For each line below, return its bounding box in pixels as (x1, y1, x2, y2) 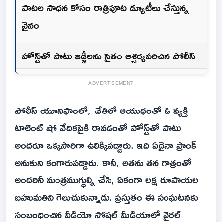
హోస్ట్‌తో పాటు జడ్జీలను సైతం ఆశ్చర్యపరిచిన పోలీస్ (22, 46, 195, 66)
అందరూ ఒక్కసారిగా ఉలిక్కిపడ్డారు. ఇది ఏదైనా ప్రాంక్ (15, 135, 196, 155)
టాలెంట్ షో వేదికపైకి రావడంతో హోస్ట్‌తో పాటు (15, 117, 181, 138)
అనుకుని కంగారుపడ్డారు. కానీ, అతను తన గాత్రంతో (15, 152, 192, 172)
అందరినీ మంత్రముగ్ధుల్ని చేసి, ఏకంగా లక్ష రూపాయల (15, 169, 198, 190)
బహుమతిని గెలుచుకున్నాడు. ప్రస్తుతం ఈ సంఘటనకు (15, 187, 198, 207)
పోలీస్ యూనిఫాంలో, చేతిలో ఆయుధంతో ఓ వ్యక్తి (15, 100, 188, 120)
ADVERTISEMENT (88, 78, 134, 88)
